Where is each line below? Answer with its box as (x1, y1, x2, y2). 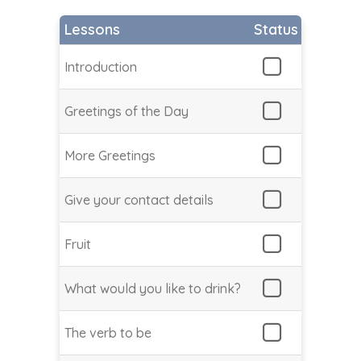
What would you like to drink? (64, 280, 241, 297)
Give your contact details (64, 192, 214, 209)
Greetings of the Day (64, 103, 189, 120)
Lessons (64, 20, 120, 39)
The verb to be (64, 325, 151, 342)
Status (254, 20, 298, 39)
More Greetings (64, 147, 156, 164)
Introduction (64, 59, 137, 76)
